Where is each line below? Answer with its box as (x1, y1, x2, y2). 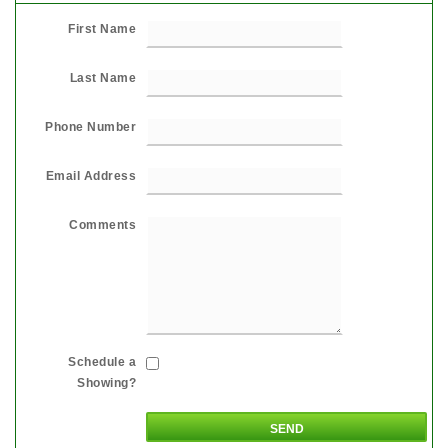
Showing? (77, 375, 136, 390)
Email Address (45, 168, 136, 183)
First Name (68, 21, 136, 36)
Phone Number (45, 119, 136, 134)
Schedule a (68, 354, 136, 369)
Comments (69, 217, 136, 232)
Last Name (69, 70, 136, 85)
